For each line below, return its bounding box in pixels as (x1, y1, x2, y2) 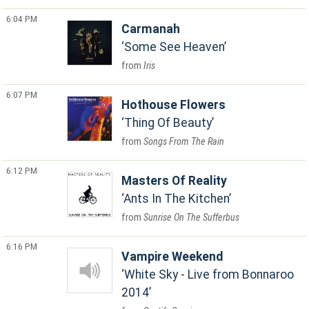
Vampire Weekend (121, 250, 223, 263)
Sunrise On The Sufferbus (143, 212, 240, 223)
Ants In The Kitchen (123, 192, 230, 206)
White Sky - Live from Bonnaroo (124, 268, 295, 281)
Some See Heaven (124, 40, 225, 54)
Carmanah (121, 22, 181, 36)
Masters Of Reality (121, 174, 228, 188)
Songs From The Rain (143, 136, 225, 148)
